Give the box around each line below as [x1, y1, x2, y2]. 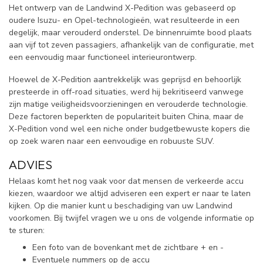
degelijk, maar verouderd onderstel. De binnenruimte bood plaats [9, 27, 252, 39]
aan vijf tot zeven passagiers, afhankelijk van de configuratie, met [9, 39, 254, 51]
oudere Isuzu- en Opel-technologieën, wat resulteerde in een [9, 15, 240, 26]
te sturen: [9, 224, 45, 236]
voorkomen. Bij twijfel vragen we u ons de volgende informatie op [9, 212, 254, 224]
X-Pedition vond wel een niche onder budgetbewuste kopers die [9, 123, 250, 135]
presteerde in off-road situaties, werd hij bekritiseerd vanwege [9, 86, 244, 98]
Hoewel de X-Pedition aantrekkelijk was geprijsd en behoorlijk [9, 74, 241, 86]
